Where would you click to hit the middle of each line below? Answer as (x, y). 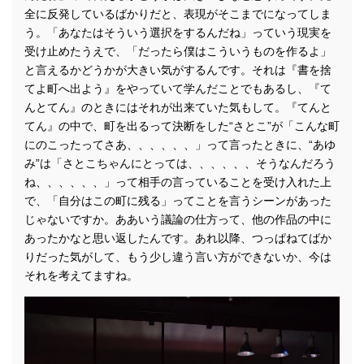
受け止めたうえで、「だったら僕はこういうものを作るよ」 (178, 51)
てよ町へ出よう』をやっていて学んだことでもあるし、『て (178, 88)
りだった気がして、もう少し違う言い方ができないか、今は (178, 256)
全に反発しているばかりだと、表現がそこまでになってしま (178, 13)
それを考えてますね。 (81, 275)
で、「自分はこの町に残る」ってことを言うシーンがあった (178, 200)
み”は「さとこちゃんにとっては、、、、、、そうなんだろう (180, 163)
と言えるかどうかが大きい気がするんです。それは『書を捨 (178, 69)
